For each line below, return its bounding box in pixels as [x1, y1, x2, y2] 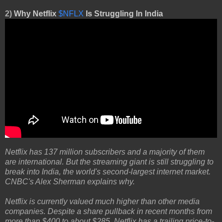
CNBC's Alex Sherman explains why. [5, 177, 135, 186]
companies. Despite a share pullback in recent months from [5, 207, 212, 216]
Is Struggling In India [84, 9, 163, 18]
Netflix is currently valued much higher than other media [5, 197, 200, 206]
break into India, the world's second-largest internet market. [5, 167, 211, 176]
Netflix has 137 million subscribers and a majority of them [5, 148, 205, 157]
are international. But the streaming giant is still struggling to [5, 158, 214, 166]
